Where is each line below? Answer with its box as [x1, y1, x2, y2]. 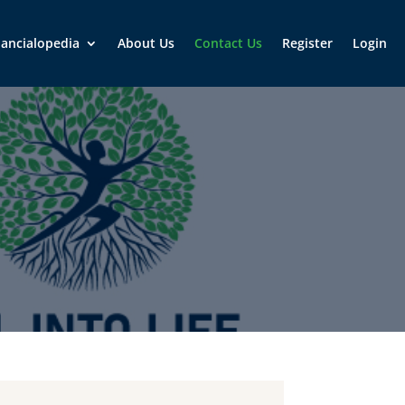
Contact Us [194, 34, 262, 52]
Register [282, 34, 333, 52]
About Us [118, 34, 174, 52]
